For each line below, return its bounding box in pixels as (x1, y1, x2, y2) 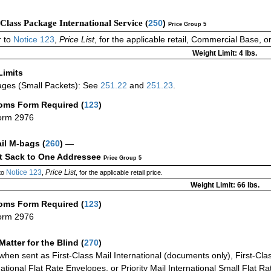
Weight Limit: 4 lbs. (192, 49, 257, 58)
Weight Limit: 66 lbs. (190, 181, 260, 190)
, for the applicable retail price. (75, 169, 163, 177)
